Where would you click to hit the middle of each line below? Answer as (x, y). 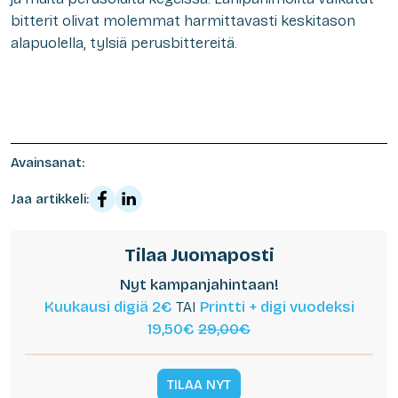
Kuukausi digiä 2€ (108, 306)
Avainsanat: (48, 162)
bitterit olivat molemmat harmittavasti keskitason (183, 20)
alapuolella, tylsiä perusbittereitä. (124, 43)
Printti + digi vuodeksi (277, 306)
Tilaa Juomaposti (199, 255)
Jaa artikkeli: (50, 199)
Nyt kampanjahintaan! (199, 284)
